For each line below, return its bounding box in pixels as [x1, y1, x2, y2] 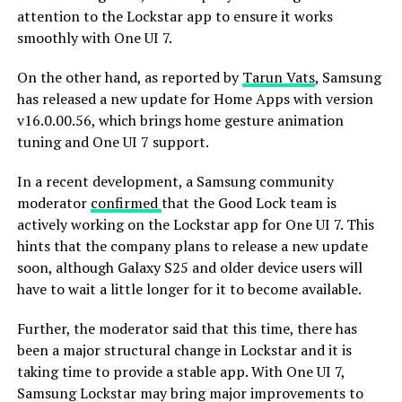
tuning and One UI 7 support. [16, 131, 209, 152]
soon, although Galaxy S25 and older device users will [16, 257, 363, 277]
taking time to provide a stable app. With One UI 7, [16, 361, 345, 381]
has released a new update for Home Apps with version [16, 88, 373, 109]
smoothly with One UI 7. [16, 27, 172, 48]
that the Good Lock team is [161, 192, 336, 213]
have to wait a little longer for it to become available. [16, 278, 362, 299]
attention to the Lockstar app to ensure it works [16, 5, 333, 26]
